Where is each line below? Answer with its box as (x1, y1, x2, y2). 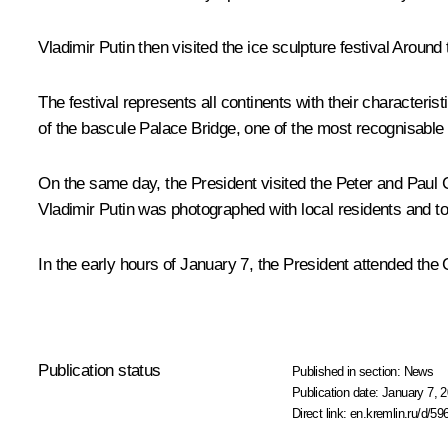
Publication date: (291, 385, 383, 401)
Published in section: (291, 364, 404, 380)
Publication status (38, 361, 161, 381)
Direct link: (291, 406, 351, 422)
